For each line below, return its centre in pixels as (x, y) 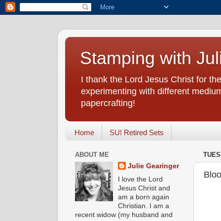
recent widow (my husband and (124, 215)
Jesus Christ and (144, 188)
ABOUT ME (92, 155)
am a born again (144, 197)
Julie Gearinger (154, 166)
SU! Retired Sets (136, 133)
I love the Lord (141, 179)
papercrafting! (108, 103)
